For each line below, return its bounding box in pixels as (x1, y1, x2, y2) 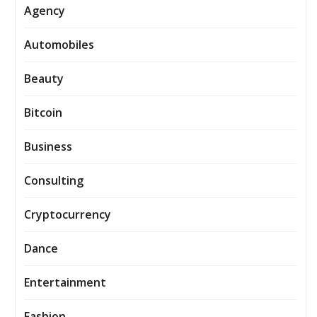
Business (24, 139, 72, 155)
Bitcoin (24, 105, 62, 121)
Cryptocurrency (24, 207, 111, 223)
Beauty (24, 71, 64, 87)
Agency (24, 3, 65, 19)
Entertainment (24, 275, 106, 291)
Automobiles (24, 37, 94, 53)
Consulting (24, 173, 83, 189)
